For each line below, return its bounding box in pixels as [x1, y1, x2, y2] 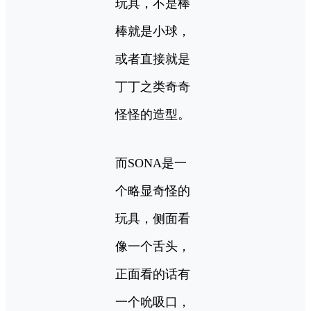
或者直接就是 [115, 52, 190, 67]
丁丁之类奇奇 [115, 80, 190, 94]
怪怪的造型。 [115, 108, 190, 122]
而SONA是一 [115, 156, 187, 171]
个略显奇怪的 [115, 184, 190, 199]
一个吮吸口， [115, 295, 190, 310]
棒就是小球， [115, 24, 190, 39]
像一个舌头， [115, 239, 190, 254]
